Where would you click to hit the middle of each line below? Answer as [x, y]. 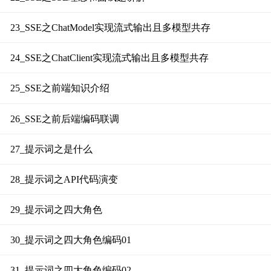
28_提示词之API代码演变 [64, 179]
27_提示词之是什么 [51, 149]
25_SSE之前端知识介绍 [60, 88]
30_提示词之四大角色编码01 [70, 240]
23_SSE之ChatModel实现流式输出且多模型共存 [110, 28]
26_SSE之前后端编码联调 [64, 119]
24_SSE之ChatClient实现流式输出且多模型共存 [109, 58]
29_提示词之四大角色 [56, 210]
